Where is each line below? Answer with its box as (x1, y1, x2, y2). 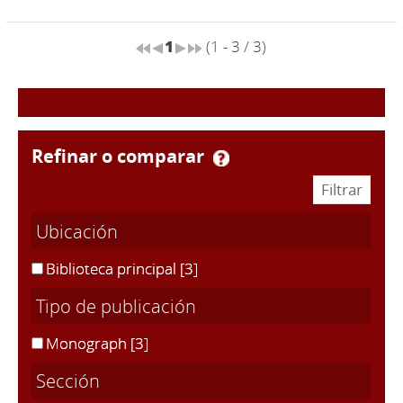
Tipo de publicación (36, 293, 196, 318)
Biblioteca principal (46, 258, 180, 279)
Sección (36, 368, 100, 393)
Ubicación (36, 219, 118, 244)
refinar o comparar (43, 143, 213, 168)
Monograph (46, 333, 130, 354)
